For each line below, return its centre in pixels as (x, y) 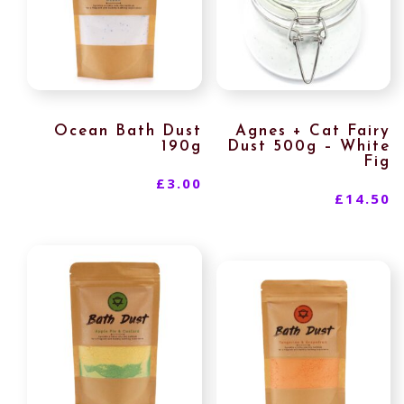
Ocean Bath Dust (128, 132)
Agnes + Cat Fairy (313, 132)
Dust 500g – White (309, 147)
